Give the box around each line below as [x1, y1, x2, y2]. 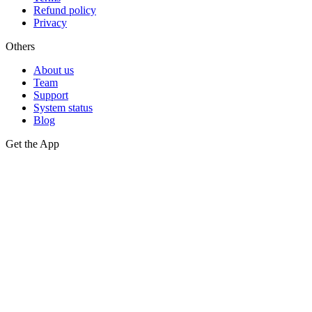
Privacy [33, 17, 67, 29]
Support [33, 89, 68, 101]
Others [6, 40, 35, 52]
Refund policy [33, 4, 96, 16]
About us [33, 64, 74, 76]
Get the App [6, 138, 59, 150]
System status [33, 102, 93, 114]
